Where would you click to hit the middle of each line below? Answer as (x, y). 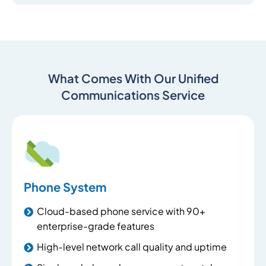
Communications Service (133, 95)
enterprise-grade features (96, 226)
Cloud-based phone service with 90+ (121, 211)
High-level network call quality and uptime (132, 247)
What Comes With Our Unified (133, 78)
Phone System (65, 187)
